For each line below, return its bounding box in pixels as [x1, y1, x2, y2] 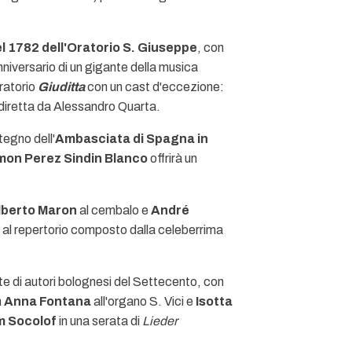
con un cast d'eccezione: [85, 80, 224, 93]
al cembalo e [79, 203, 151, 217]
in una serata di [57, 314, 142, 328]
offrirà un [148, 152, 197, 165]
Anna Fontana [4, 295, 91, 308]
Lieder [142, 314, 178, 328]
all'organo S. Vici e [91, 295, 196, 308]
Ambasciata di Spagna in [55, 132, 208, 145]
